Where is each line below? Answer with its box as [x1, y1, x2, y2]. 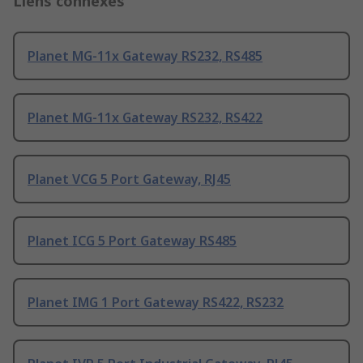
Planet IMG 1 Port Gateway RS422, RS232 [28, 293, 284, 312]
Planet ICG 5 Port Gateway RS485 [28, 232, 237, 250]
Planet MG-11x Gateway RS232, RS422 [28, 109, 263, 127]
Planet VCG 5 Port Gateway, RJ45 [28, 170, 231, 189]
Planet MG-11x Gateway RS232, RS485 [28, 47, 263, 66]
